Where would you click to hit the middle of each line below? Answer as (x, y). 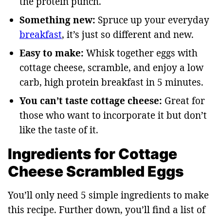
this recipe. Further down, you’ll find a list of (107, 209)
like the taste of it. (59, 130)
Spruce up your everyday (152, 20)
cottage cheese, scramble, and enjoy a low (111, 67)
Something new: (57, 20)
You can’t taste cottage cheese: (91, 100)
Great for (183, 100)
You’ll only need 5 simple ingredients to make (108, 195)
